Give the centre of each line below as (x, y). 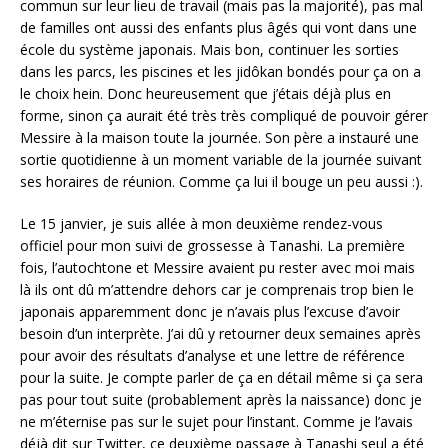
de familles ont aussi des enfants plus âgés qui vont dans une (218, 27)
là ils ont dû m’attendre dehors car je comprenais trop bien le (217, 289)
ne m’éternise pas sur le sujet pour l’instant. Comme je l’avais (216, 421)
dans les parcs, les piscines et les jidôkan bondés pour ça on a (220, 71)
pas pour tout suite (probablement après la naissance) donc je (221, 399)
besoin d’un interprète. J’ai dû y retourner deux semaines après (220, 333)
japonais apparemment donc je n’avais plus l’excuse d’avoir (210, 311)
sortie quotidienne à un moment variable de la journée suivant (221, 159)
